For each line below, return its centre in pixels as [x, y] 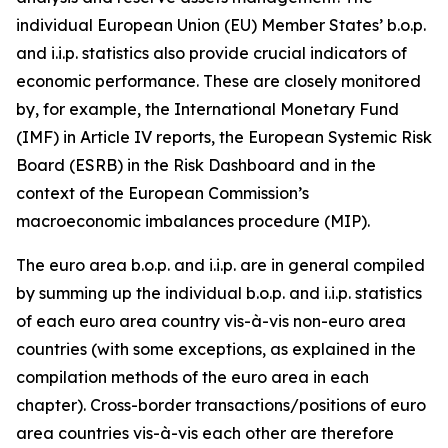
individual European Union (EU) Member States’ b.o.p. [221, 25]
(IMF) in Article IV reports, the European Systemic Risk [224, 137]
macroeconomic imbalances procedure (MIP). [193, 221]
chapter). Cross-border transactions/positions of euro [221, 405]
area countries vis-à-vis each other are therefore [205, 433]
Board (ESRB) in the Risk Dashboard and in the [196, 165]
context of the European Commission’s [162, 193]
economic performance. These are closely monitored [218, 81]
